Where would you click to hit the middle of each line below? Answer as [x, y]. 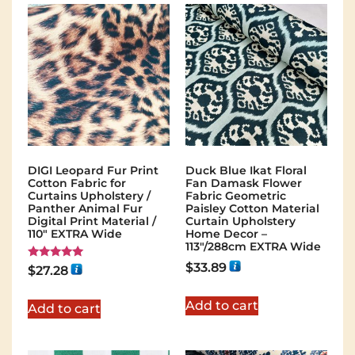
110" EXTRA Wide [75, 233]
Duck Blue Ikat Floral [246, 170]
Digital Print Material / [92, 221]
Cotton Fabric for [77, 183]
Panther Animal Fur [85, 208]
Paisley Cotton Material [252, 208]
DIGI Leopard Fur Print [93, 170]
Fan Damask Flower [244, 183]
